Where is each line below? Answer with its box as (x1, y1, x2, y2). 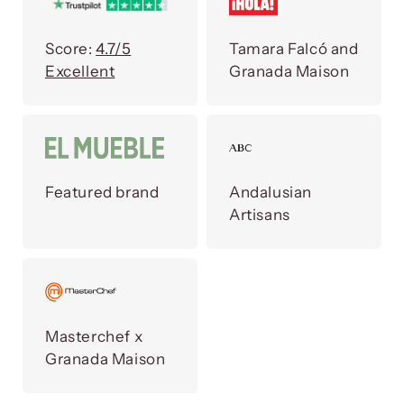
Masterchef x (45, 326, 143, 345)
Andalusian (229, 183, 312, 202)
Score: (45, 39, 96, 58)
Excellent (45, 61, 115, 80)
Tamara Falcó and (229, 39, 359, 58)
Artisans (229, 206, 290, 225)
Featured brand (45, 183, 160, 202)
